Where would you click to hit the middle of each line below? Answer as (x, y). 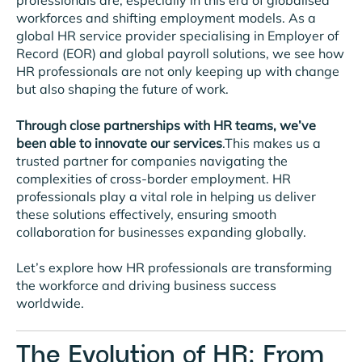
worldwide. (50, 303)
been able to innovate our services (119, 143)
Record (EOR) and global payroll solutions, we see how (180, 54)
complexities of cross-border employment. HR (154, 178)
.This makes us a (271, 143)
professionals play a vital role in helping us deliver (166, 196)
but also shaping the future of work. (122, 89)
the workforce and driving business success (146, 286)
